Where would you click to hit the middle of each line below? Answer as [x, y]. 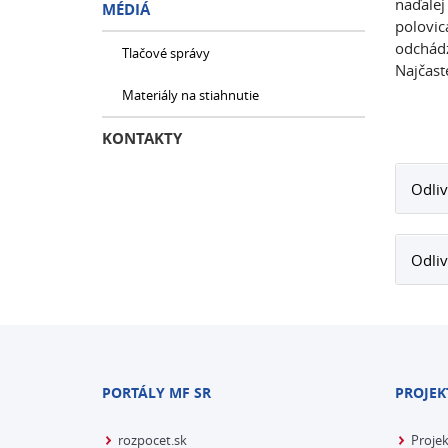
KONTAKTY [142, 138]
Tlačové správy [166, 53]
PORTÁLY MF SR [156, 392]
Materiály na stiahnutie [190, 95]
